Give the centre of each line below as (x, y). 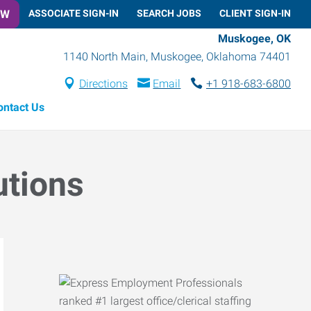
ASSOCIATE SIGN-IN (74, 13)
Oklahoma (232, 56)
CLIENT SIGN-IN (255, 13)
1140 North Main (104, 56)
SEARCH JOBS (169, 13)
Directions (103, 83)
